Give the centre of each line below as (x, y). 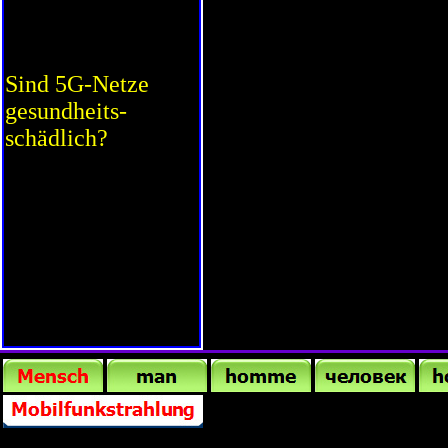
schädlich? (56, 138)
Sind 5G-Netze (77, 84)
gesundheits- (66, 111)
